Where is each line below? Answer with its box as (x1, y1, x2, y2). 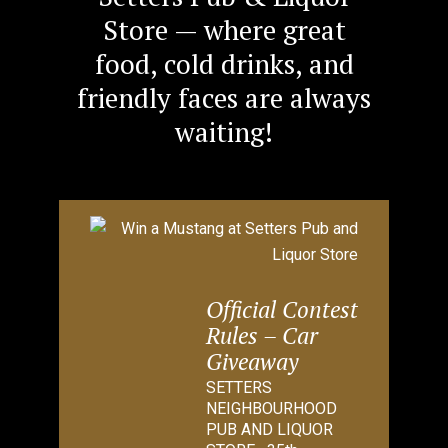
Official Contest (206, 294, 358, 325)
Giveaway (206, 346, 298, 377)
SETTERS (206, 378, 272, 397)
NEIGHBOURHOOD (206, 399, 337, 418)
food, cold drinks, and (94, 46, 354, 82)
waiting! (175, 114, 273, 150)
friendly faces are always (77, 80, 371, 116)
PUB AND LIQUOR (206, 420, 333, 439)
